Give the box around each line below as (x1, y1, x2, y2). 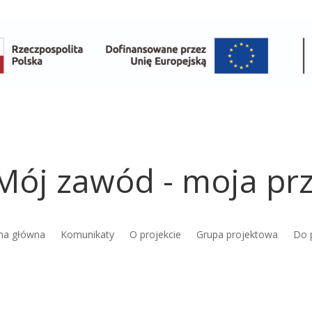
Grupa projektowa (196, 227, 278, 241)
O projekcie (129, 227, 181, 241)
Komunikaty (60, 227, 114, 241)
